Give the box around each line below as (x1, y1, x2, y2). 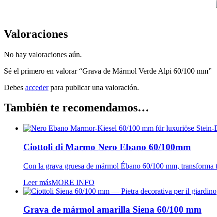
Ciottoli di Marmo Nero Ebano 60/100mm (23, 142, 191, 153)
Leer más (23, 178, 51, 186)
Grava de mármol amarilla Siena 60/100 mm (23, 204, 201, 215)
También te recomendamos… (4, 101, 149, 114)
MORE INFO (51, 178, 94, 186)
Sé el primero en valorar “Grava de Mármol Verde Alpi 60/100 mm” (4, 66, 212, 75)
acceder (25, 83, 48, 92)
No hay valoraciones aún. (4, 50, 82, 59)
